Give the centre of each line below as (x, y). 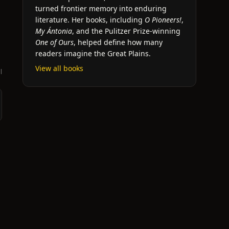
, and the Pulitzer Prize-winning (126, 31)
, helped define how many (118, 42)
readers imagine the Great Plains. (93, 53)
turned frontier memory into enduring (101, 8)
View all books (59, 68)
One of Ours (54, 42)
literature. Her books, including (90, 20)
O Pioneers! (163, 20)
